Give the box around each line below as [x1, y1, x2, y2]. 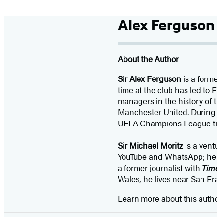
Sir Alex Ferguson [117, 73, 181, 85]
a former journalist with [117, 162, 202, 174]
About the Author [117, 53, 179, 65]
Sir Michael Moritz [117, 139, 183, 152]
